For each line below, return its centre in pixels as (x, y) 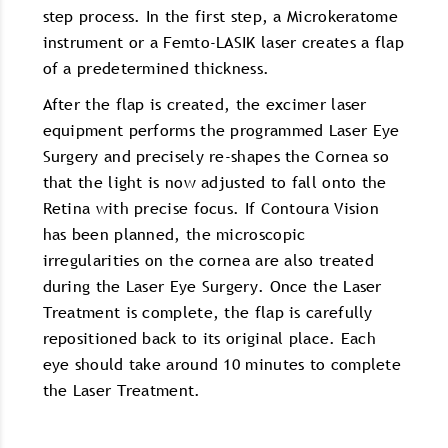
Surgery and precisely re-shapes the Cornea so (216, 155)
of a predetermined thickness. (156, 67)
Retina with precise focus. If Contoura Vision (211, 207)
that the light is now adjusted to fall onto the (214, 181)
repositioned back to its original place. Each (209, 337)
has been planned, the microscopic (174, 233)
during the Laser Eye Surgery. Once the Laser (212, 285)
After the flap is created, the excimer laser (204, 103)
